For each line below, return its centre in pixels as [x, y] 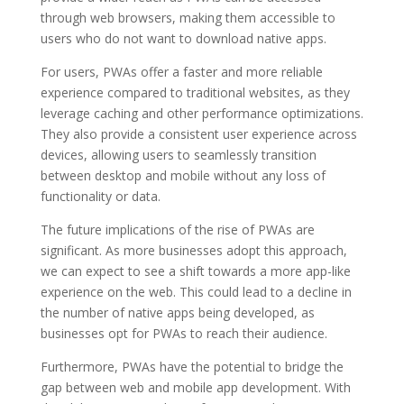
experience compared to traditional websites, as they [195, 92]
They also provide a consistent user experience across [198, 133]
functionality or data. [100, 196]
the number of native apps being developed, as [177, 312]
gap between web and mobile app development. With [195, 387]
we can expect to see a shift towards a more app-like [195, 271]
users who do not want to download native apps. [183, 38]
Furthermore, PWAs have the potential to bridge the [192, 366]
